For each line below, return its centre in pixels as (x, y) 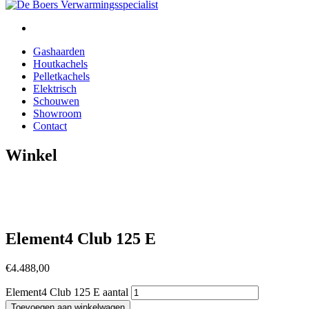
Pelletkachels (61, 76)
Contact (50, 126)
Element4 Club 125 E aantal (67, 292)
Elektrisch (55, 89)
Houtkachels (60, 64)
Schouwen (56, 101)
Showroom (57, 113)
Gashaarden (59, 51)
